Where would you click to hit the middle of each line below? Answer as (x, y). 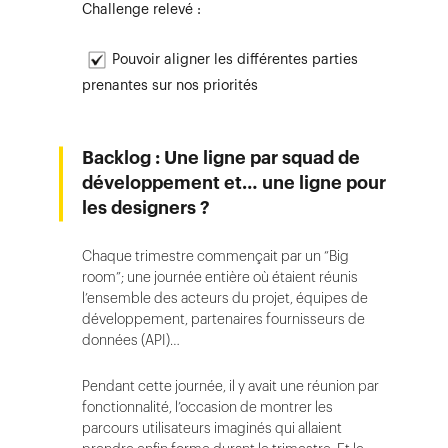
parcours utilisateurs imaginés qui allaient (212, 428)
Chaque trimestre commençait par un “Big (215, 256)
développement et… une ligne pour (234, 183)
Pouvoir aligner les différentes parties (235, 58)
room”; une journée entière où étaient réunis (220, 277)
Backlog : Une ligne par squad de (221, 158)
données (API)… (131, 340)
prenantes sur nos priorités (170, 85)
